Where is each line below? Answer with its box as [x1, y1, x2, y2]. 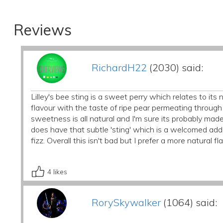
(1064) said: [160, 196, 217, 209]
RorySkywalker [91, 196, 161, 209]
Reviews [13, 20, 72, 39]
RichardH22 [91, 61, 147, 74]
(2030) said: [146, 61, 203, 74]
